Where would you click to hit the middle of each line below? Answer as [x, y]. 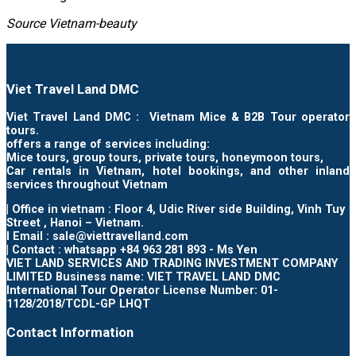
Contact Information [70, 332]
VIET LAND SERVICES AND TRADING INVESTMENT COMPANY [172, 264]
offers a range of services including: [108, 144]
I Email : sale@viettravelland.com [97, 237]
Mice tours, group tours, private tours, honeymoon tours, [165, 157]
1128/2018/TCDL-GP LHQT [78, 304]
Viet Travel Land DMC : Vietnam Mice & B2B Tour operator [178, 117]
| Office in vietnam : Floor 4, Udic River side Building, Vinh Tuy [176, 210]
